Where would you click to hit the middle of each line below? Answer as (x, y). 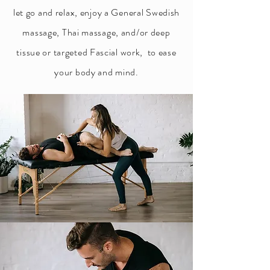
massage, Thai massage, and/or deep (96, 32)
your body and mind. (96, 72)
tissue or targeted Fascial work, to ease (96, 52)
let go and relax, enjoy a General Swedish (96, 12)
